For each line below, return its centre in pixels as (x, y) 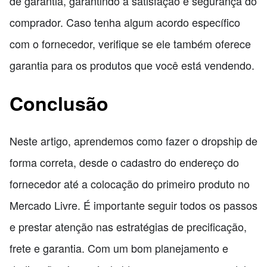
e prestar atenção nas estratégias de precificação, (128, 227)
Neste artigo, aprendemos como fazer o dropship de (133, 141)
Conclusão (59, 103)
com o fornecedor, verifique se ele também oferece (130, 44)
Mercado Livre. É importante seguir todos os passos (133, 205)
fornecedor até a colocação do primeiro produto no (130, 184)
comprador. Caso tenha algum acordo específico (125, 22)
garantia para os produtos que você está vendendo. (132, 65)
